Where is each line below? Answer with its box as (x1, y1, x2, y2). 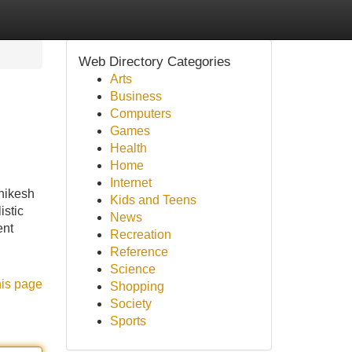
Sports (109, 314, 146, 328)
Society (109, 297, 152, 310)
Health (109, 141, 147, 155)
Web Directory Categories (78, 53, 231, 69)
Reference (109, 245, 168, 258)
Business (109, 90, 162, 103)
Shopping (109, 280, 164, 293)
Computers (109, 107, 171, 120)
